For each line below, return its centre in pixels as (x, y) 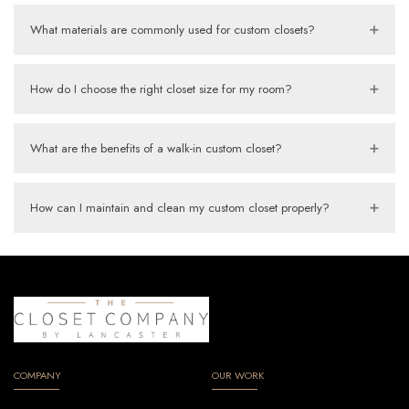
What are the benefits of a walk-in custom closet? (156, 149)
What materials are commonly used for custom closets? (173, 30)
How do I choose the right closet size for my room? (161, 89)
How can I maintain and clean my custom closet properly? (180, 208)
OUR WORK (237, 376)
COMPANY (37, 376)
